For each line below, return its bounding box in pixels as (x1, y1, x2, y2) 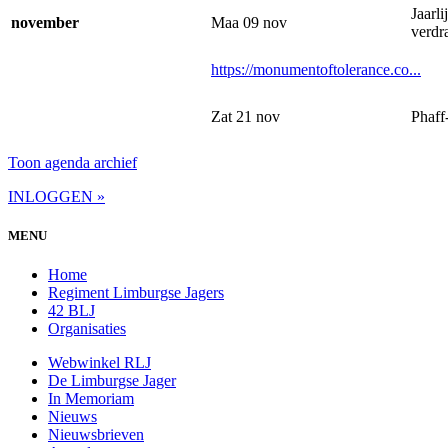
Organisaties (48, 319, 126, 337)
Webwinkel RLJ (48, 353, 151, 371)
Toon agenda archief (8, 153, 137, 171)
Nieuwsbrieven (48, 425, 144, 443)
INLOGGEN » (8, 187, 105, 205)
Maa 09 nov (211, 13, 287, 31)
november (11, 13, 79, 31)
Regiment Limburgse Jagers (48, 283, 224, 301)
